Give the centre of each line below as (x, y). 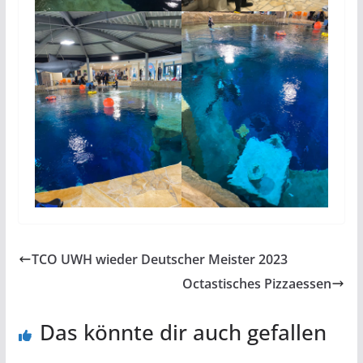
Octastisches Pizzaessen (257, 284)
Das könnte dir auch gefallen (183, 333)
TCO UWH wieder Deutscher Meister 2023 (159, 260)
